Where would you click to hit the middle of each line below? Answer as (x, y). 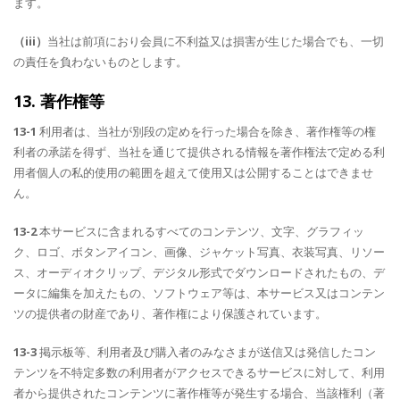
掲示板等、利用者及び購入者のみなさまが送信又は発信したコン (206, 352)
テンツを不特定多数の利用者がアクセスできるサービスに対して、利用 (199, 372)
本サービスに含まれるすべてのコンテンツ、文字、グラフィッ (200, 231)
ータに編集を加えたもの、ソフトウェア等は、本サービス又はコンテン (199, 293)
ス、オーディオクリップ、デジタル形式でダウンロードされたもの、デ (199, 272)
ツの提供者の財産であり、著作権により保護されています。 (170, 313)
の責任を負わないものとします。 (100, 62)
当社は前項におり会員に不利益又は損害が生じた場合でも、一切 (216, 41)
